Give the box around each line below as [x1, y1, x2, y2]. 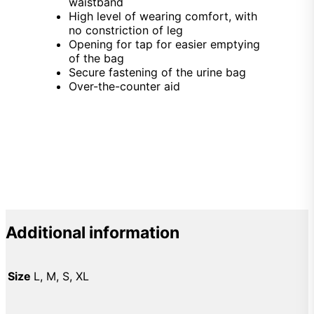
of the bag [69, 51, 124, 65]
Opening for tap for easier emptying [69, 37, 260, 51]
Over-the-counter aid [69, 79, 180, 93]
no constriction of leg [69, 23, 183, 37]
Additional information [6, 223, 179, 243]
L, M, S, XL [34, 269, 89, 284]
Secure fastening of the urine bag [69, 65, 246, 79]
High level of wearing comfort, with [69, 9, 257, 23]
